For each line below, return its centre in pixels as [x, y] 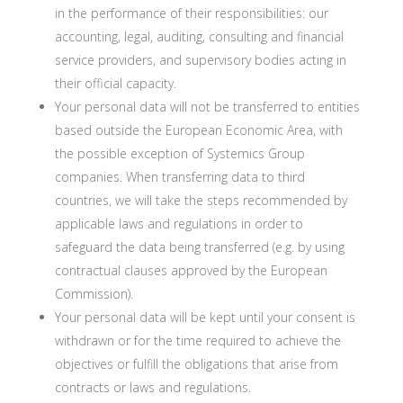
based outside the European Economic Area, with [198, 130]
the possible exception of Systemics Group [179, 153]
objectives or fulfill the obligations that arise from [196, 364]
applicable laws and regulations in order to [179, 224]
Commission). [94, 294]
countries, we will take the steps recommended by [201, 200]
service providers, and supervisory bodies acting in [200, 60]
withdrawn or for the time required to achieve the [197, 340]
